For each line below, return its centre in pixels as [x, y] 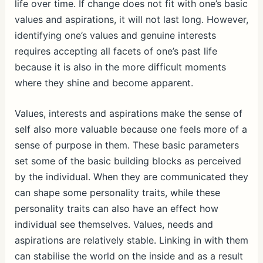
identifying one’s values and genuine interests [115, 35]
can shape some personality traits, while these [117, 193]
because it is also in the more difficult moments [120, 67]
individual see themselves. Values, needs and [114, 225]
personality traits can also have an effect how [116, 209]
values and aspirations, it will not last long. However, [131, 19]
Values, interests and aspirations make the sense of [128, 114]
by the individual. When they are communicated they [131, 177]
